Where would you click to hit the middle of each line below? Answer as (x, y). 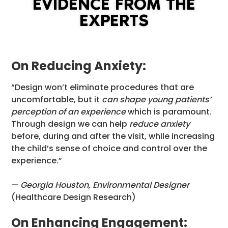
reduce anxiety (160, 124)
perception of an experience (68, 112)
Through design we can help (70, 124)
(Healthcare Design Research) (74, 197)
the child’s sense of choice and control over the (109, 148)
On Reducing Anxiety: (79, 66)
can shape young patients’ (156, 99)
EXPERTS (114, 20)
